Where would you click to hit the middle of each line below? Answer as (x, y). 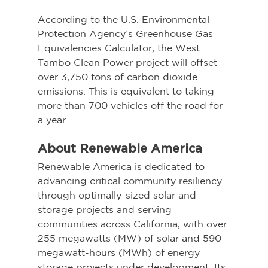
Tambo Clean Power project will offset (129, 63)
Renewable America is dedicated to (122, 167)
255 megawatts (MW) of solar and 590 (131, 238)
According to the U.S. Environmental (125, 19)
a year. (53, 120)
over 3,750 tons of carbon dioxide (119, 77)
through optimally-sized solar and (118, 195)
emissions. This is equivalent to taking (127, 91)
